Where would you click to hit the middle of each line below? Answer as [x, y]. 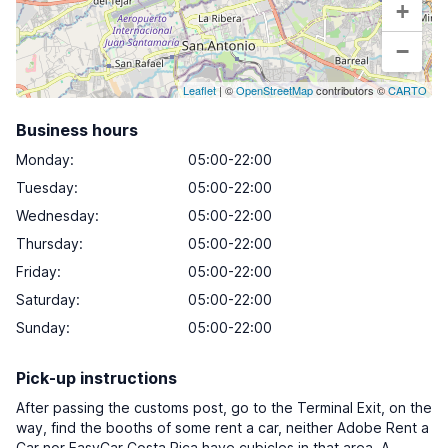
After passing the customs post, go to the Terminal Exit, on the [224, 407]
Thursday [47, 243]
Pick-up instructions [96, 378]
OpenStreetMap [274, 90]
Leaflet [199, 90]
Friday [36, 271]
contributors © [350, 90]
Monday [43, 159]
